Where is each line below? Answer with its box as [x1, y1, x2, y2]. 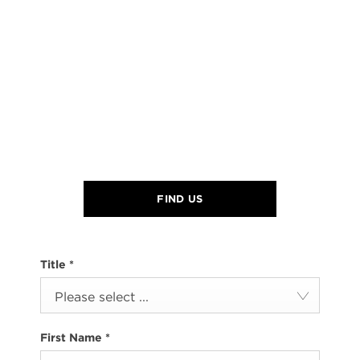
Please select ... [55, 288, 149, 304]
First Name [40, 331, 105, 345]
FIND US [157, 192, 203, 205]
